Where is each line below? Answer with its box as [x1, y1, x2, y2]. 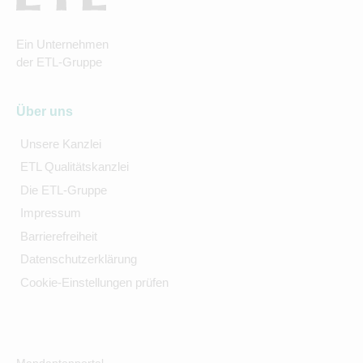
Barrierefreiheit [19, 228, 97, 243]
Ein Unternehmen [16, 36, 109, 51]
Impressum [19, 206, 81, 220]
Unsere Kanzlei [19, 136, 101, 151]
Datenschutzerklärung [19, 252, 137, 267]
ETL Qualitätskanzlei [19, 160, 129, 174]
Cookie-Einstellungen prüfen [19, 275, 169, 289]
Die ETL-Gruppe [19, 182, 107, 197]
